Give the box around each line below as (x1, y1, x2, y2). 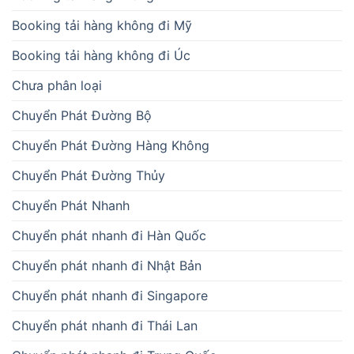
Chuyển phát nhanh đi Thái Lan (12, 318, 198, 334)
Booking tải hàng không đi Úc (12, 47, 190, 64)
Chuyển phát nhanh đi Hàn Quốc (12, 228, 206, 244)
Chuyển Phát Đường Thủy (12, 168, 165, 184)
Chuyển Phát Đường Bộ (12, 107, 152, 124)
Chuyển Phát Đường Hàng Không (12, 137, 209, 154)
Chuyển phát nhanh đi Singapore (12, 288, 208, 304)
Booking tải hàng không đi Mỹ (12, 17, 192, 34)
